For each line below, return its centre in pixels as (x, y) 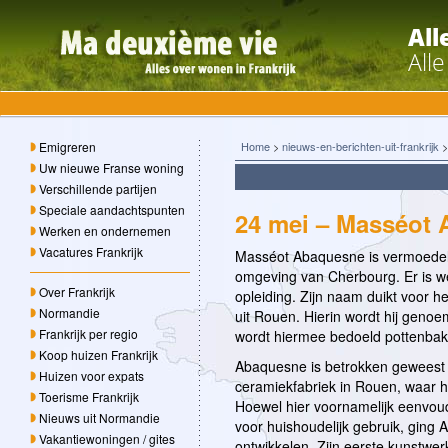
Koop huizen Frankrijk (98, 355)
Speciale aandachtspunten (112, 210)
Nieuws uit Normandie (99, 418)
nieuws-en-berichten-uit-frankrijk (360, 146)
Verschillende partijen (98, 189)
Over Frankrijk (77, 292)
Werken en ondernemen (105, 231)
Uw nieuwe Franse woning (111, 168)
